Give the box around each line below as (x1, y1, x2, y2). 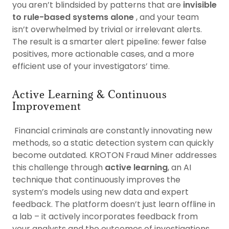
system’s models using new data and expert (12, 186, 189, 198)
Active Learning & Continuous (12, 88, 167, 101)
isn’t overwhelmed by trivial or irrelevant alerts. (12, 24, 202, 35)
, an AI (168, 162, 191, 173)
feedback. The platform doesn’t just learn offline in (12, 198, 215, 210)
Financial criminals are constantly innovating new (12, 125, 212, 136)
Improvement (12, 100, 81, 113)
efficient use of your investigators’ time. (12, 60, 170, 72)
